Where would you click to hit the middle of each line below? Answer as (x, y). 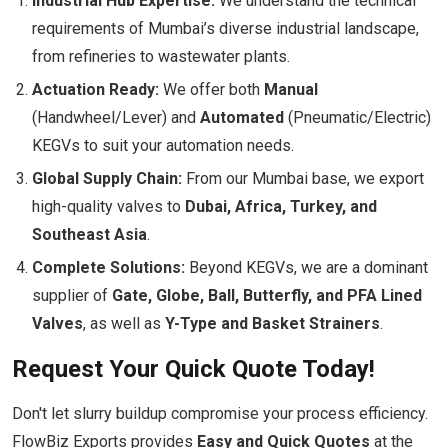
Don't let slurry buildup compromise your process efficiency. (220, 413)
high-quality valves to (108, 206)
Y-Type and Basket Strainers (272, 323)
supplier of (72, 295)
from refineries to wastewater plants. (161, 56)
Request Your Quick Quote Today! (193, 369)
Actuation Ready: (95, 89)
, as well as (124, 323)
